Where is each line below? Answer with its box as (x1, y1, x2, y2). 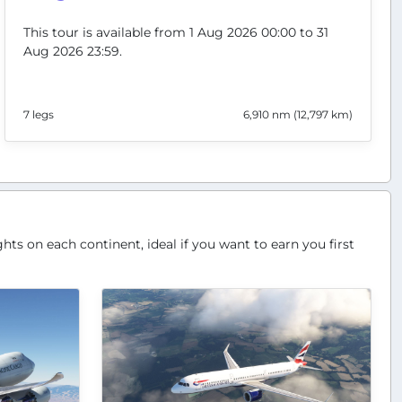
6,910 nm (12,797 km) (242, 107, 353, 121)
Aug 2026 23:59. (22, 43, 122, 60)
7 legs (22, 107, 54, 121)
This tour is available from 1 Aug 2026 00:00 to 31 (22, 24, 328, 41)
